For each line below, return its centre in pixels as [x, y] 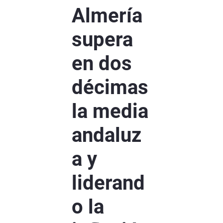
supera [102, 40]
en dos [102, 64]
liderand [108, 183]
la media [110, 111]
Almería [107, 16]
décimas [110, 88]
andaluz [107, 135]
